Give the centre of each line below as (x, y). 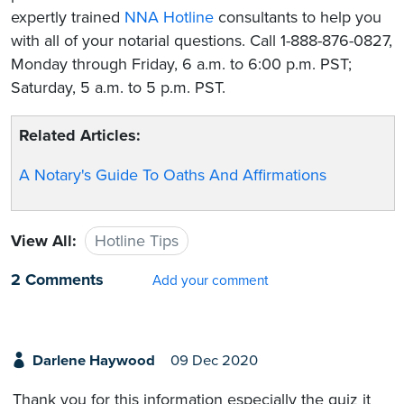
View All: (44, 241)
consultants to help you (298, 17)
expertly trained (68, 17)
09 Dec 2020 (214, 361)
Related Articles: (80, 135)
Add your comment (211, 281)
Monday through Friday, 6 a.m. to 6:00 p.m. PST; (181, 64)
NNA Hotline (169, 17)
